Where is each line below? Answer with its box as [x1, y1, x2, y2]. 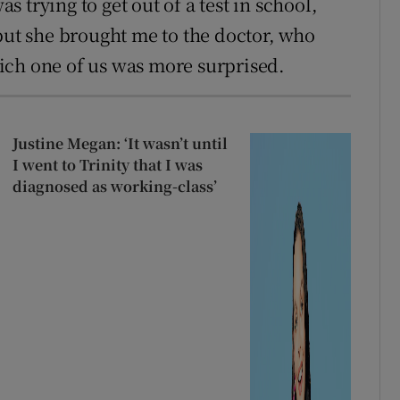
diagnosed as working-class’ [12, 175, 217, 196]
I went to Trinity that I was [12, 154, 203, 175]
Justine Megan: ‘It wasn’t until [12, 132, 228, 154]
